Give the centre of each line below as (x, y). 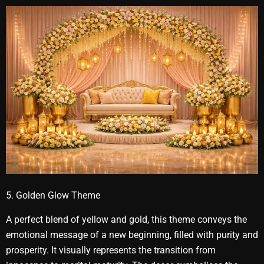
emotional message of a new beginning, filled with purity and (132, 235)
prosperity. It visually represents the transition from (111, 250)
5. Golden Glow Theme (53, 196)
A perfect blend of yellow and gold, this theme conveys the (126, 220)
